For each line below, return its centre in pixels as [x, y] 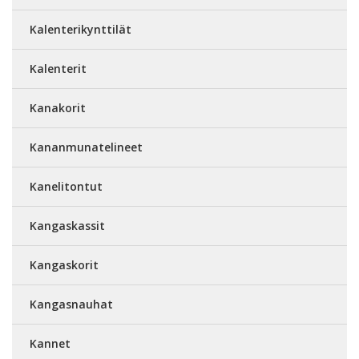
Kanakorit [58, 107]
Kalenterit [58, 68]
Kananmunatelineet [86, 147]
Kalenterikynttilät [81, 29]
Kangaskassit [67, 225]
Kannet [50, 343]
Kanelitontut [66, 186]
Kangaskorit [64, 264]
